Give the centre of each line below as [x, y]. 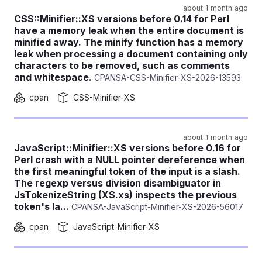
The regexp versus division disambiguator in [118, 183]
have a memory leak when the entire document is [129, 30]
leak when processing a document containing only [131, 54]
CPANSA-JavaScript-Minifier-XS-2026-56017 [156, 207]
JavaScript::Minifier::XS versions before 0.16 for [127, 148]
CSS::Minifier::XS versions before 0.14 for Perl [122, 19]
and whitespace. [53, 77]
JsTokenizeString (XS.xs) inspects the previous [125, 195]
